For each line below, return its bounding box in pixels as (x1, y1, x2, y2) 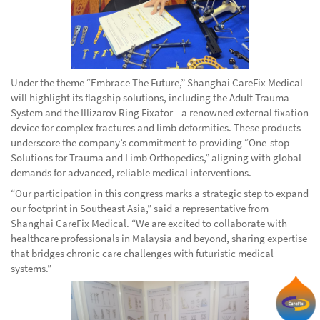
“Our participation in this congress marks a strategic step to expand (11, 186, 309, 200)
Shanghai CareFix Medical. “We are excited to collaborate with (11, 216, 287, 230)
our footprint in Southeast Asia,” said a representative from (11, 201, 269, 215)
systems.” (11, 261, 51, 275)
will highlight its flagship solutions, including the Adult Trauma (11, 90, 289, 104)
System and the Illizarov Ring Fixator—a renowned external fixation (11, 105, 309, 119)
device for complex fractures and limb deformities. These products (11, 120, 301, 134)
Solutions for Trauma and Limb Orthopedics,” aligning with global (11, 150, 301, 164)
